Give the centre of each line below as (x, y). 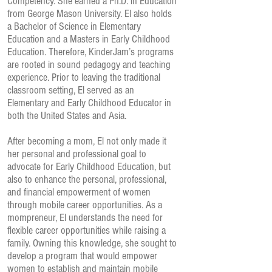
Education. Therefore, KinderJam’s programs (90, 52)
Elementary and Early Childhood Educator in (89, 103)
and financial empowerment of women (79, 192)
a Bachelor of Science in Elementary (74, 26)
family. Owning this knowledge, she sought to (92, 243)
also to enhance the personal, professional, (87, 179)
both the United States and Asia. (68, 116)
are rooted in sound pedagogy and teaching (89, 65)
